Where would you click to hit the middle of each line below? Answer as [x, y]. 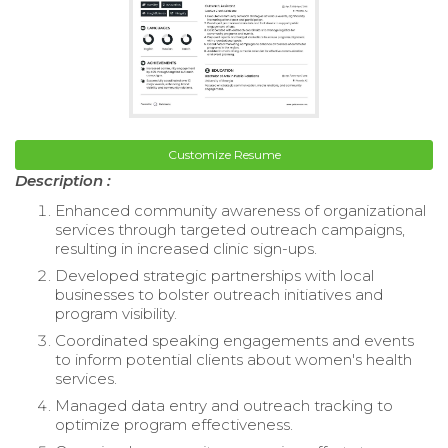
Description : [63, 180]
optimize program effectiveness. [174, 424]
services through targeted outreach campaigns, [230, 229]
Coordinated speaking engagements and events [234, 340]
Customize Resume [224, 154]
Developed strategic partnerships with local [214, 275]
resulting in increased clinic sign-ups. [186, 248]
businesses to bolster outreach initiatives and [219, 294]
